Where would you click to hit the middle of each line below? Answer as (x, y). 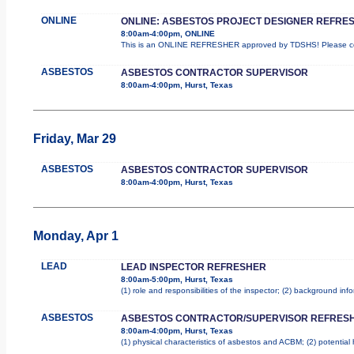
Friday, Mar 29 (74, 138)
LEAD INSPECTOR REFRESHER (193, 267)
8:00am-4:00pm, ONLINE (168, 33)
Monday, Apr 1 (75, 235)
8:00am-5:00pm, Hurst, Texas (177, 279)
